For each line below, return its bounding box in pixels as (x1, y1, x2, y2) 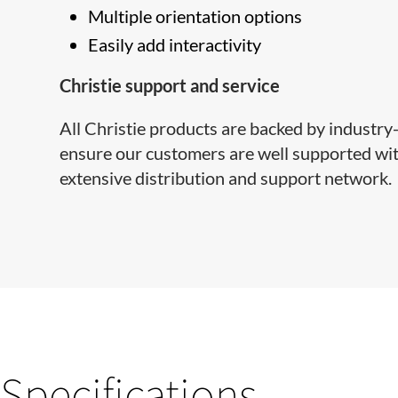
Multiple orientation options (88, 5, 303, 28)
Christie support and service (60, 75, 281, 97)
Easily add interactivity (88, 34, 262, 56)
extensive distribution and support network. (60, 167, 393, 189)
